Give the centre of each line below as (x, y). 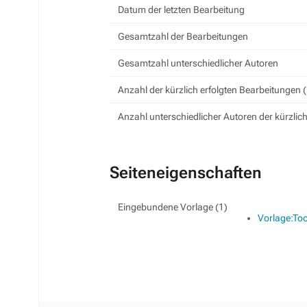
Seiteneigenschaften (186, 173)
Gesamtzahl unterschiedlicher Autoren (198, 63)
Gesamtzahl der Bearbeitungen (183, 36)
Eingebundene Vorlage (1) (173, 207)
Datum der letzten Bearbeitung (181, 10)
